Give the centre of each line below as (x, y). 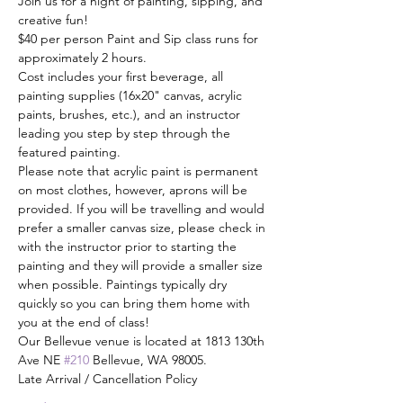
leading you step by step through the (126, 133)
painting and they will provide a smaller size (142, 265)
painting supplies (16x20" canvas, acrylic (132, 95)
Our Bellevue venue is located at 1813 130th (143, 341)
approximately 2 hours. (82, 58)
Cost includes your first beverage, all (122, 76)
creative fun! (55, 20)
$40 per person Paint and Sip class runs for (140, 39)
